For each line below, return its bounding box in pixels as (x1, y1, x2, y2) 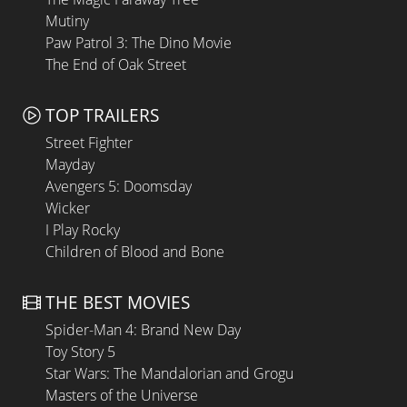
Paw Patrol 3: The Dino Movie (45, 33, 232, 54)
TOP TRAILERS (45, 103, 159, 128)
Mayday (45, 154, 94, 175)
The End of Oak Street (45, 55, 186, 75)
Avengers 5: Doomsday (45, 176, 192, 197)
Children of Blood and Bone (45, 242, 224, 263)
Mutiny (45, 11, 89, 32)
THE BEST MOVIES (45, 289, 190, 314)
